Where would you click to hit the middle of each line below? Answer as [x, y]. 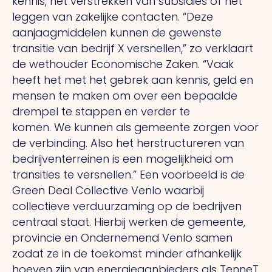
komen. [33, 127]
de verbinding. [51, 143]
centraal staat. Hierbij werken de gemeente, [129, 222]
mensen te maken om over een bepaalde [125, 95]
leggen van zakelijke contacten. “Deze [113, 16]
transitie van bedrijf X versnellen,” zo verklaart [133, 48]
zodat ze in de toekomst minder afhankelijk [127, 253]
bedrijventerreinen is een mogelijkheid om [123, 158]
